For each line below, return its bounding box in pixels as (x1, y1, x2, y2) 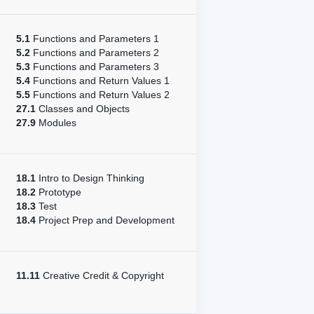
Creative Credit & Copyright (40, 270, 164, 281)
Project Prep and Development (36, 214, 175, 226)
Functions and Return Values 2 (30, 89, 170, 100)
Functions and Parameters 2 (30, 47, 159, 58)
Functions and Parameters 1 (30, 33, 159, 44)
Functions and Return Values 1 (30, 75, 170, 86)
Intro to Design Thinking (36, 172, 144, 184)
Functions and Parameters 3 (30, 61, 159, 72)
